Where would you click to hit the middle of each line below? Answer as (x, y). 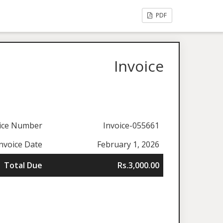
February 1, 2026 (128, 145)
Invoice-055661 (131, 126)
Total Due (23, 166)
